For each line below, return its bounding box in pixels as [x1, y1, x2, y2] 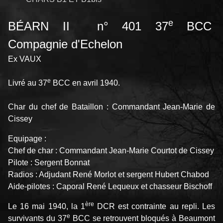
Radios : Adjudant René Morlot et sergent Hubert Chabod [8, 170, 209, 179]
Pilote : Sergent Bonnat [8, 158, 90, 167]
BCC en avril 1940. [51, 79, 120, 88]
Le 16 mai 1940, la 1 [8, 202, 85, 211]
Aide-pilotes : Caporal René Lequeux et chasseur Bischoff [8, 182, 212, 191]
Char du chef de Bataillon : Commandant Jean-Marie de [8, 103, 215, 111]
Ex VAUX [8, 55, 41, 64]
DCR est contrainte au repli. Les [94, 202, 216, 211]
